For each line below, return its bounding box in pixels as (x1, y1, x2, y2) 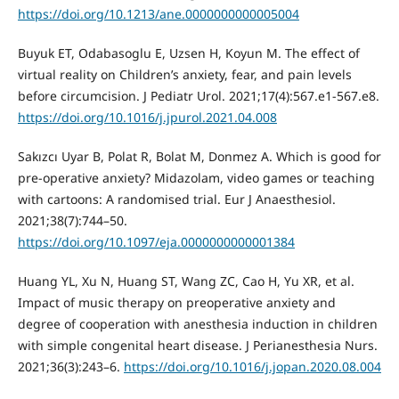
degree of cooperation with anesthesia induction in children (17, 315, 378, 333)
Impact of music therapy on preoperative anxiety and (17, 294, 336, 312)
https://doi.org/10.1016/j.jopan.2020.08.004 (123, 358, 381, 376)
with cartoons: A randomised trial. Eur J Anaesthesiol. (17, 191, 336, 208)
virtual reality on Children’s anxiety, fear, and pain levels (17, 66, 352, 84)
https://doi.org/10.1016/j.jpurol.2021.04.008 (17, 109, 277, 126)
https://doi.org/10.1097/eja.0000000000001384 (17, 233, 295, 251)
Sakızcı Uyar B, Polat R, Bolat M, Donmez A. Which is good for (17, 148, 381, 166)
